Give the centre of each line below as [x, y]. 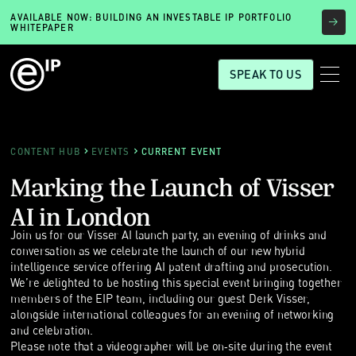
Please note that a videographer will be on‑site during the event [172, 346]
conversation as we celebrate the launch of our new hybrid [158, 250]
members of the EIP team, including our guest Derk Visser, [161, 298]
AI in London [81, 212]
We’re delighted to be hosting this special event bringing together [176, 282]
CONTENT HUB [45, 151]
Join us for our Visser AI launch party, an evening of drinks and [169, 234]
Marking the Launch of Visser [172, 183]
